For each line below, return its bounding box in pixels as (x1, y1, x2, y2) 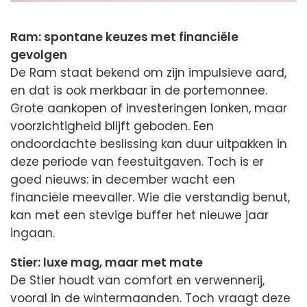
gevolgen (10, 47, 67, 64)
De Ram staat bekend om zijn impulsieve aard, (10, 64, 286, 82)
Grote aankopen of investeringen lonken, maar (10, 100, 287, 117)
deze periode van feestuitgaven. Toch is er (10, 153, 264, 171)
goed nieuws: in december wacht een (10, 171, 235, 188)
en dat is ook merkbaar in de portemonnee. (10, 82, 267, 99)
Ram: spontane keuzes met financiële (10, 29, 238, 46)
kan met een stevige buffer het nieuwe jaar (10, 207, 269, 224)
